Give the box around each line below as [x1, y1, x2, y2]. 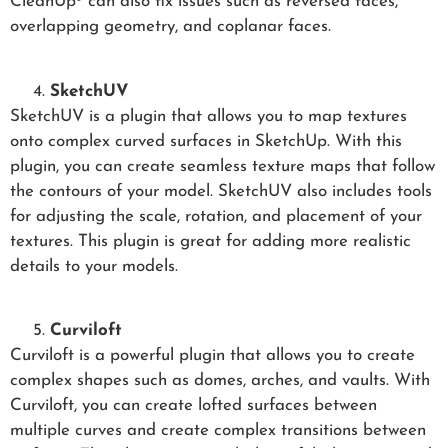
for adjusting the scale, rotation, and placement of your [10, 207, 422, 225]
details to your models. [10, 257, 178, 275]
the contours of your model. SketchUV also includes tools [10, 182, 432, 200]
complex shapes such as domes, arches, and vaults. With [10, 371, 430, 389]
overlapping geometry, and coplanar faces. [10, 18, 331, 36]
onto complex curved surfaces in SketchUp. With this [10, 132, 402, 150]
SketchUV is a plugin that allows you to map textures [10, 107, 407, 125]
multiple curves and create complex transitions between [10, 421, 426, 439]
